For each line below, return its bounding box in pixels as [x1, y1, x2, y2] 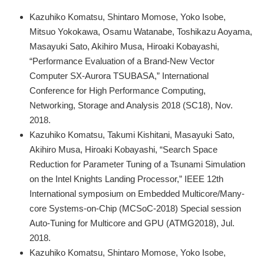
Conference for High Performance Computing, [29, 85, 206, 95]
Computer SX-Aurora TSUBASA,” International [29, 70, 209, 81]
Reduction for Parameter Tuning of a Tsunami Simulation [29, 159, 245, 169]
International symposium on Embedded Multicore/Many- [29, 188, 245, 199]
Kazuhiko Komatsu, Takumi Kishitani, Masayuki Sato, [29, 129, 235, 140]
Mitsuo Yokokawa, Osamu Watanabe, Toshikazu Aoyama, [29, 26, 252, 37]
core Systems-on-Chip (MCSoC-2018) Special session [29, 203, 241, 213]
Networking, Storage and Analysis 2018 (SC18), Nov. [29, 100, 233, 110]
